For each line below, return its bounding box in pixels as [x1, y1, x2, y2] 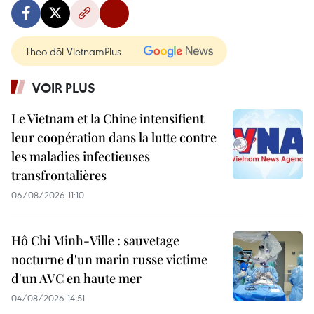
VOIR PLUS [32, 79, 95, 96]
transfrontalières [11, 167, 107, 184]
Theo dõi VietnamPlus [25, 44, 121, 58]
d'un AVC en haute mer [11, 270, 142, 287]
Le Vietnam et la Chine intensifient [11, 110, 204, 127]
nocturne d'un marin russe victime [11, 251, 207, 268]
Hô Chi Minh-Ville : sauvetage [11, 232, 179, 249]
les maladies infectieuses [11, 148, 150, 165]
